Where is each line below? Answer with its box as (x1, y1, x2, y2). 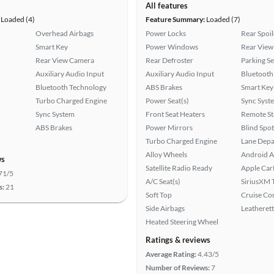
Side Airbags (146, 204, 185, 213)
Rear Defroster (146, 56, 193, 65)
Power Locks (146, 29, 186, 38)
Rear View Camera (35, 56, 94, 65)
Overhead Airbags (35, 29, 94, 38)
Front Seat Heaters (146, 109, 205, 119)
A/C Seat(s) (146, 177, 180, 186)
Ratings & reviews (146, 235, 210, 245)
